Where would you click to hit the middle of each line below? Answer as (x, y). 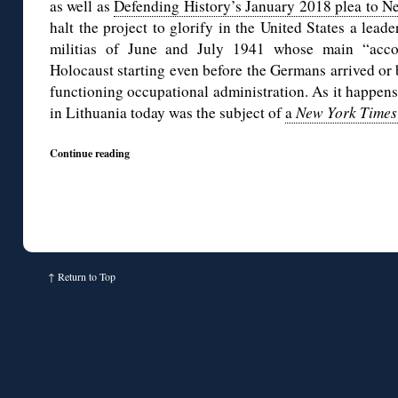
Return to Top (87, 277)
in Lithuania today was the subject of (167, 113)
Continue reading (90, 153)
